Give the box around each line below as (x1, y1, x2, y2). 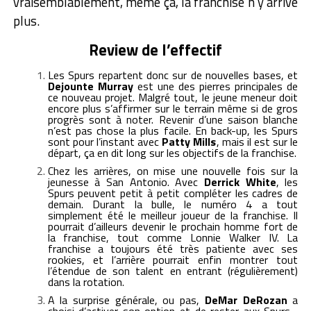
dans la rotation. (47, 273, 124, 290)
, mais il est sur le (216, 133, 299, 150)
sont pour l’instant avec (47, 133, 162, 150)
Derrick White (203, 173, 276, 190)
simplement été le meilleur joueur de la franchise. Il (47, 206, 299, 224)
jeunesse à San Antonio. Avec (47, 173, 204, 190)
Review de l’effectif (88, 37, 222, 62)
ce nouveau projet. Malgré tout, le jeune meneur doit (47, 88, 299, 106)
